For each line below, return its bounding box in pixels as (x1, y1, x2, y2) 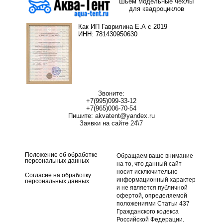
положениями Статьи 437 (116, 200, 190, 207)
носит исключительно (116, 168, 178, 175)
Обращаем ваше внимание (116, 152, 193, 159)
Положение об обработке (25, 151, 98, 158)
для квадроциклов (128, 5, 184, 13)
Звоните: (98, 89, 125, 97)
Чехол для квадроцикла (31, 137, 105, 145)
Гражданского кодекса (116, 208, 179, 215)
